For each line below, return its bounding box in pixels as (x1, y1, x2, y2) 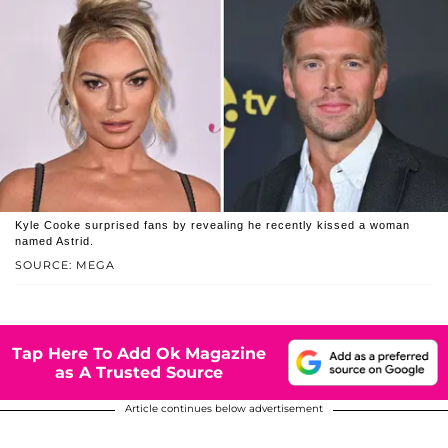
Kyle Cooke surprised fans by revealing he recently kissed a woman (15, 219, 410, 232)
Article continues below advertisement (125, 402, 323, 416)
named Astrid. (15, 235, 94, 248)
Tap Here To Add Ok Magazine (12, 343, 266, 363)
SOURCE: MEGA (15, 258, 115, 273)
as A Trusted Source (55, 362, 223, 382)
